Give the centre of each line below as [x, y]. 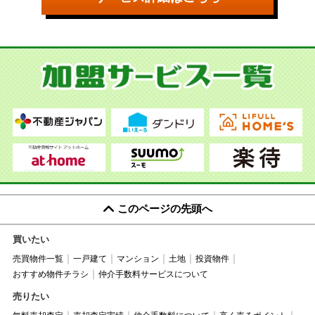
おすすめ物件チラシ [50, 274]
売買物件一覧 [38, 258]
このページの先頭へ [165, 208]
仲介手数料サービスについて [153, 274]
